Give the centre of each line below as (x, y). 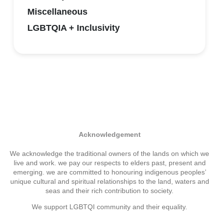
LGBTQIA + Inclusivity (74, 28)
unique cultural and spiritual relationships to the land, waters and (109, 181)
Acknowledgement (109, 134)
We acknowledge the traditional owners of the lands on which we (109, 153)
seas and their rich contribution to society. (109, 190)
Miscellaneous (57, 11)
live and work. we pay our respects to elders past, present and (109, 163)
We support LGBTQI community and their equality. (109, 207)
